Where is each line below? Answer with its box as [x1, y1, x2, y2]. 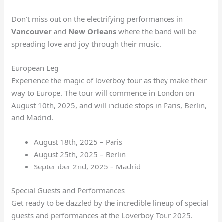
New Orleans [68, 26, 117, 37]
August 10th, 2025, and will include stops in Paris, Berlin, [11, 100, 207, 111]
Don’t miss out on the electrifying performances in [11, 14, 183, 24]
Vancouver [11, 26, 52, 37]
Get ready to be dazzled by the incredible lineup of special [11, 197, 209, 208]
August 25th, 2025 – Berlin [34, 149, 126, 160]
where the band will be [116, 26, 197, 37]
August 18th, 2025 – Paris [34, 137, 123, 147]
